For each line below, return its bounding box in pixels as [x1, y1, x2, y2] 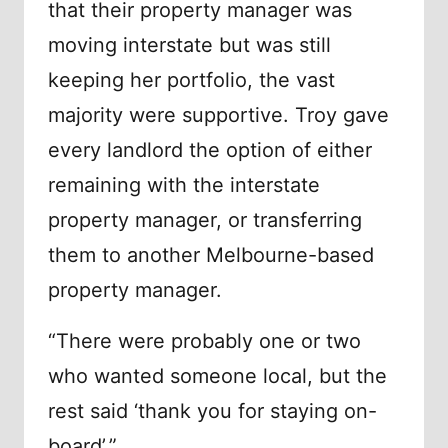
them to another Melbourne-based [48, 243, 374, 268]
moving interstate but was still [48, 33, 331, 58]
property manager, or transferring [48, 208, 362, 233]
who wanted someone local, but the [48, 364, 387, 389]
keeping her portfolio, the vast [48, 68, 335, 93]
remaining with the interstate [48, 173, 320, 198]
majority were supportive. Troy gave [48, 103, 389, 128]
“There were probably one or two [48, 329, 361, 354]
